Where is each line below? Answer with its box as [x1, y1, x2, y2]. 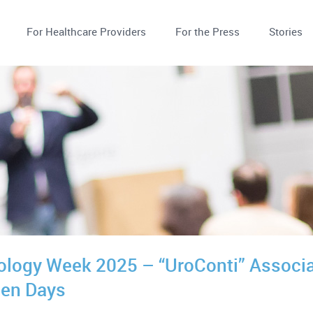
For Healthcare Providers [26, 24, 146, 38]
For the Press [175, 24, 240, 38]
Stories [268, 24, 303, 38]
